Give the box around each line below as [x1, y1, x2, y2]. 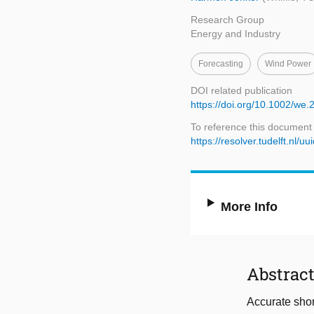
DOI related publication [191, 85, 292, 97]
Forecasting [198, 59, 243, 69]
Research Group [191, 14, 264, 26]
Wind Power [265, 59, 311, 69]
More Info [221, 200, 278, 214]
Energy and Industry [191, 28, 280, 40]
